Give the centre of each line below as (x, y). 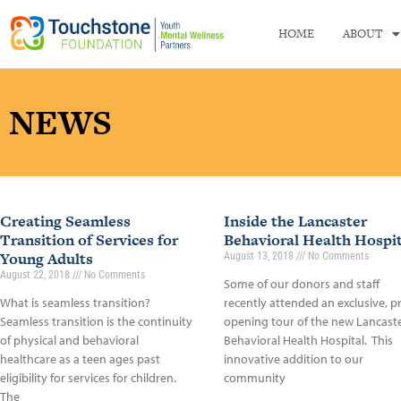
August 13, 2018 (260, 256)
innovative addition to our (293, 359)
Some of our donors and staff (301, 284)
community (254, 378)
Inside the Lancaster (295, 221)
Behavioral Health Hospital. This (308, 340)
